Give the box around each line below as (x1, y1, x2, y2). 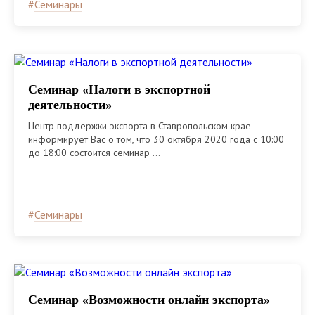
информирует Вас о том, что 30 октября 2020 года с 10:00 (28, 132, 284, 146)
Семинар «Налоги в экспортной (28, 82, 210, 96)
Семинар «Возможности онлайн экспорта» (28, 292, 270, 307)
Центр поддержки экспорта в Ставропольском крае (28, 119, 251, 132)
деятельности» (28, 97, 112, 112)
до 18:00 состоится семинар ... (28, 146, 160, 159)
